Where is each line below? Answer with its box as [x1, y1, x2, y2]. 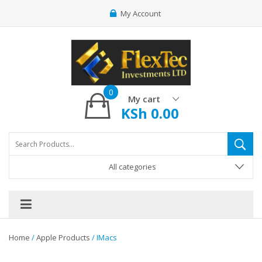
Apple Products [36, 232, 90, 243]
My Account [120, 8, 161, 19]
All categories [109, 161, 156, 172]
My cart [127, 92, 160, 105]
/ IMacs [90, 232, 117, 243]
